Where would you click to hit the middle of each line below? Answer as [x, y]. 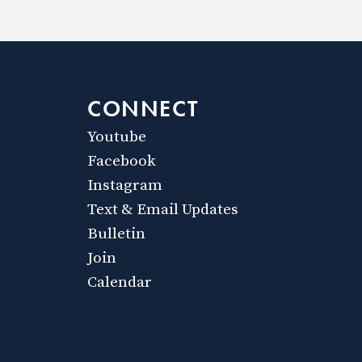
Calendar [120, 282]
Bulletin [116, 234]
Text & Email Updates [163, 210]
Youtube [117, 137]
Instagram [125, 185]
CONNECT [143, 109]
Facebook [122, 161]
